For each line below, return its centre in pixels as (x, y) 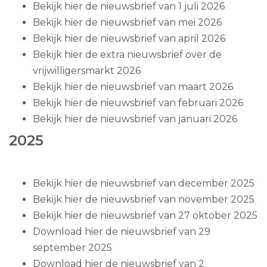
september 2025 (72, 247)
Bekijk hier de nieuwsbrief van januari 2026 (135, 119)
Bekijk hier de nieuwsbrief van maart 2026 (133, 86)
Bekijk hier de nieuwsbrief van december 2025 (144, 183)
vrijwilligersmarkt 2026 (87, 70)
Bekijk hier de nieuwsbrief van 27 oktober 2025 (145, 215)
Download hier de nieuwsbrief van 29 (122, 231)
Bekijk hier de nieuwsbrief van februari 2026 (138, 103)
